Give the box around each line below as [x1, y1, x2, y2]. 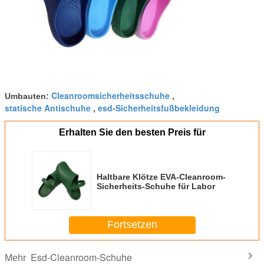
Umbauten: [5, 91, 51, 101]
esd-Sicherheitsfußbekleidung [98, 101, 220, 114]
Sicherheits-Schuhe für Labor [97, 181, 215, 191]
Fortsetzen [107, 219, 157, 230]
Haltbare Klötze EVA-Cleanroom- [97, 171, 226, 181]
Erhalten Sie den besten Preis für [58, 127, 206, 137]
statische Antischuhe [5, 101, 91, 114]
